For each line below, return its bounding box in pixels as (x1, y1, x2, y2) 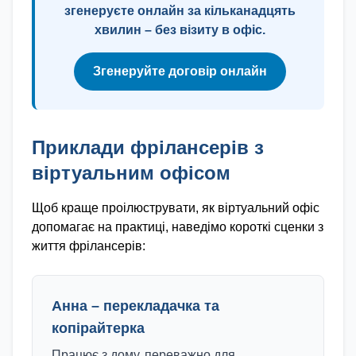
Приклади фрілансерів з (32, 137, 264, 158)
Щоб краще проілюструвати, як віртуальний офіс (32, 201, 319, 215)
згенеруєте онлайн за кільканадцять (64, 4, 296, 17)
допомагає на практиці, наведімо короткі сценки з (32, 220, 323, 234)
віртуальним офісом (32, 162, 230, 184)
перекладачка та (103, 298, 219, 314)
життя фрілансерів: (32, 239, 145, 253)
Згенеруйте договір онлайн (92, 64, 267, 78)
